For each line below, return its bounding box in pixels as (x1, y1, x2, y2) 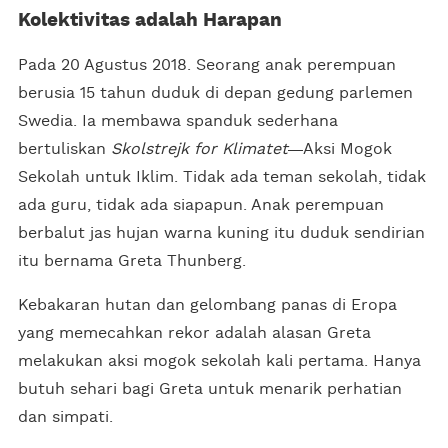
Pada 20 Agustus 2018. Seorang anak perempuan (18, 56, 396, 73)
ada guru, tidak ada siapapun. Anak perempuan (18, 196, 384, 213)
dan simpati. (18, 408, 113, 425)
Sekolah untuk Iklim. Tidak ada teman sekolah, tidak (18, 168, 426, 185)
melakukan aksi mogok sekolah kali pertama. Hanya (18, 352, 421, 369)
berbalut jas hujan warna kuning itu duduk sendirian (18, 224, 425, 241)
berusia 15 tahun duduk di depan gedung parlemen (18, 84, 413, 101)
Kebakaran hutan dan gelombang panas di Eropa (18, 296, 397, 313)
